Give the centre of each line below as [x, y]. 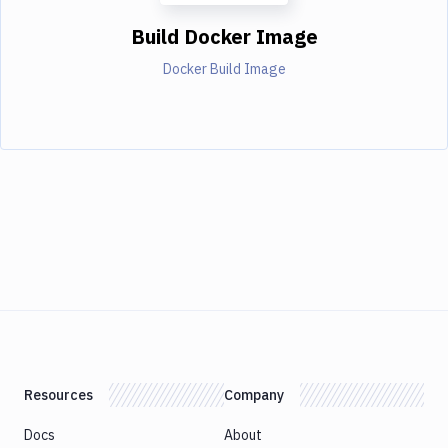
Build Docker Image [224, 36]
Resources [58, 394]
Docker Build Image [224, 68]
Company [254, 394]
